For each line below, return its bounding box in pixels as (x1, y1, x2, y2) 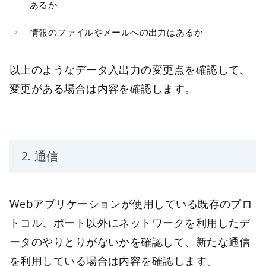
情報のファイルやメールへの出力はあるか (30, 26, 204, 38)
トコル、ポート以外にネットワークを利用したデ (9, 215, 251, 230)
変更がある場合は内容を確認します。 (9, 81, 196, 96)
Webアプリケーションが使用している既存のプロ (9, 196, 253, 211)
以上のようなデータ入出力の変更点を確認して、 (9, 62, 251, 77)
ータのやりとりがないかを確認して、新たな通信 (9, 234, 251, 249)
